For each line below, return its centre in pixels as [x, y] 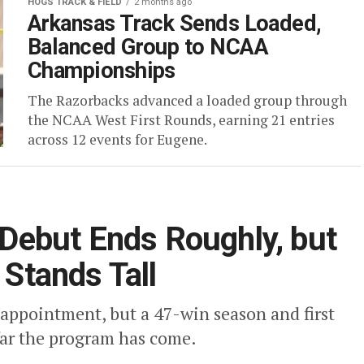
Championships [102, 71]
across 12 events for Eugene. [117, 139]
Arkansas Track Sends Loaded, [175, 24]
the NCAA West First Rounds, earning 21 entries [181, 120]
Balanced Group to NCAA [148, 47]
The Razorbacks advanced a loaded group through [187, 100]
